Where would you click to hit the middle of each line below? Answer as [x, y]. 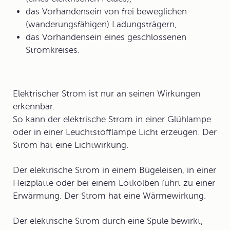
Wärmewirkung [173, 196]
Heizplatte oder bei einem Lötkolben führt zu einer [114, 183]
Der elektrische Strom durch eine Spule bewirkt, [108, 221]
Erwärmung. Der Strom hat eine [78, 196]
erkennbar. [34, 107]
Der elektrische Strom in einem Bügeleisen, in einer [114, 170]
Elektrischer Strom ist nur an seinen [85, 94]
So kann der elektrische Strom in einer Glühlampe [112, 119]
